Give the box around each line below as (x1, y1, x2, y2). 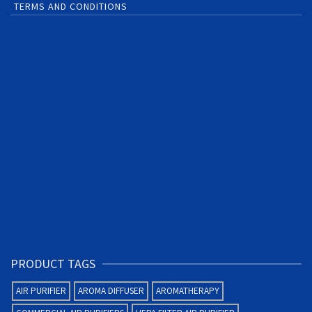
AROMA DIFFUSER (78, 284, 144, 297)
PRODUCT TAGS (10, 255, 95, 272)
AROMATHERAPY (156, 284, 219, 297)
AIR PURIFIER (16, 284, 66, 297)
